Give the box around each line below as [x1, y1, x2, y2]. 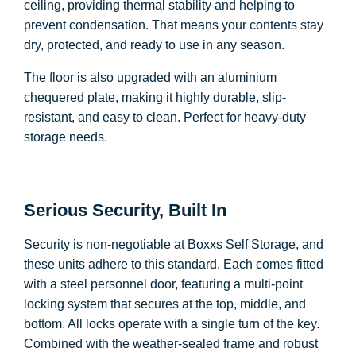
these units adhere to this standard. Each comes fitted [24, 257, 323, 271]
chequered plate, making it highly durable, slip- [24, 91, 286, 104]
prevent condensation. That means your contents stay [24, 18, 323, 32]
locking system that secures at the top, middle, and [24, 297, 306, 311]
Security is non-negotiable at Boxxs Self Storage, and [24, 238, 323, 251]
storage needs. [24, 130, 107, 144]
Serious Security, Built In [24, 200, 226, 220]
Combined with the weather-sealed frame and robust [24, 337, 318, 350]
